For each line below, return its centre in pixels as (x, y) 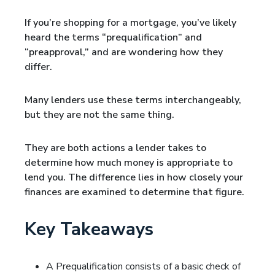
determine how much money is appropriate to (129, 163)
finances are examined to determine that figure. (134, 192)
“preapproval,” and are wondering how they (124, 52)
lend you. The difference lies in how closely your (134, 177)
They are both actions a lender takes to (115, 148)
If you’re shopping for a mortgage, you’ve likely (130, 23)
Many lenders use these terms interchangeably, (133, 100)
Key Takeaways (89, 229)
